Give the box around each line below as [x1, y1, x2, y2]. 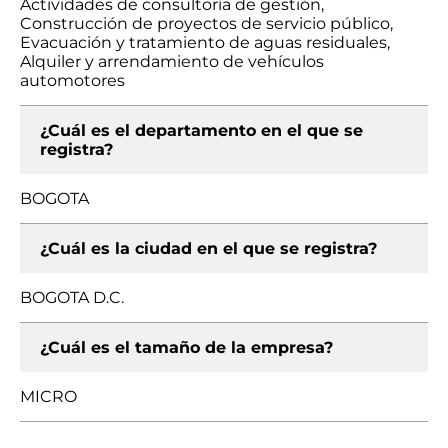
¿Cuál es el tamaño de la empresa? [40, 338, 333, 357]
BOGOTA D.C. [20, 288, 124, 307]
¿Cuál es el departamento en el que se [40, 121, 363, 140]
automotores [20, 71, 125, 90]
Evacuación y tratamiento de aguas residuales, [20, 33, 390, 52]
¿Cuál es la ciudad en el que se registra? [40, 239, 377, 258]
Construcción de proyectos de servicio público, [20, 14, 393, 33]
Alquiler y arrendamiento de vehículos [20, 52, 324, 71]
